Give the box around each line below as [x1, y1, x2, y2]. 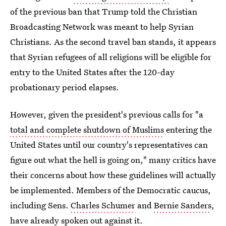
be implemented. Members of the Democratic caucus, [10, 184, 211, 196]
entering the [164, 124, 212, 135]
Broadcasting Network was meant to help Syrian [10, 21, 194, 32]
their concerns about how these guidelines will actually [10, 169, 216, 181]
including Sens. [10, 199, 71, 211]
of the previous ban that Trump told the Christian [10, 6, 197, 17]
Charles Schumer [71, 199, 135, 211]
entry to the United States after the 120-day [10, 66, 175, 78]
